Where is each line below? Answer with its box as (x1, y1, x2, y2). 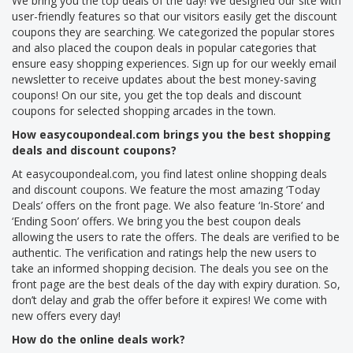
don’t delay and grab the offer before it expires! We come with (12, 292, 327, 307)
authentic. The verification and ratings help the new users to (12, 244, 317, 260)
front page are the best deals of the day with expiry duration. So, (12, 276, 340, 292)
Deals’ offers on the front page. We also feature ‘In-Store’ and (12, 197, 325, 213)
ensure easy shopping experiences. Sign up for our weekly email (12, 55, 336, 71)
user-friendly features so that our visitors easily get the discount (12, 8, 337, 24)
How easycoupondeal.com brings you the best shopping (12, 126, 331, 142)
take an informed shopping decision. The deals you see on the (12, 260, 329, 276)
